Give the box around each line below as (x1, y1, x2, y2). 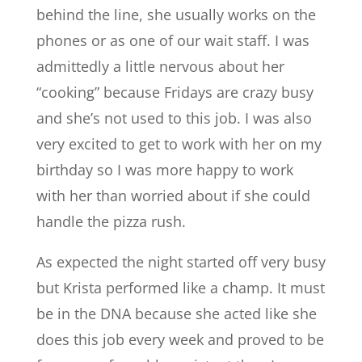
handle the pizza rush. (36, 212, 186, 231)
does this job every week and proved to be (36, 330, 324, 349)
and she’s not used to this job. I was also (36, 108, 312, 128)
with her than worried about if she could (36, 186, 310, 205)
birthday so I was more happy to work (36, 160, 293, 179)
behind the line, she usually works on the (36, 5, 316, 24)
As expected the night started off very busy (36, 252, 326, 271)
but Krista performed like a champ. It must (36, 278, 325, 297)
